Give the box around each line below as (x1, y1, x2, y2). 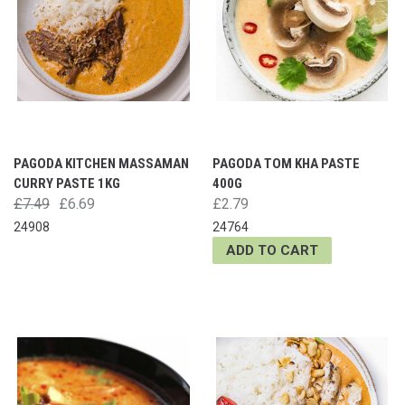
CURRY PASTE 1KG (14, 174, 120, 192)
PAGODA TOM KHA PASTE (212, 155, 360, 172)
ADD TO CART (225, 241, 318, 259)
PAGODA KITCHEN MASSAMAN (14, 155, 189, 172)
